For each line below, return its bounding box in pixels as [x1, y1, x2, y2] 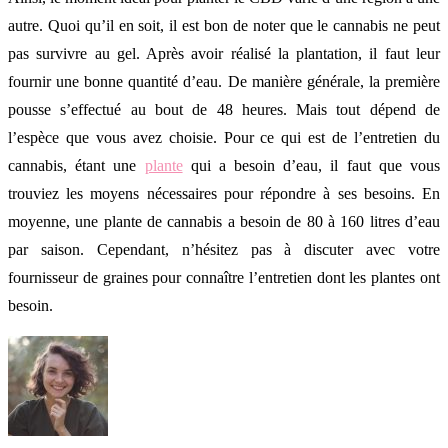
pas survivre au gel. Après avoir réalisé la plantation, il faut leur [8, 45, 440, 63]
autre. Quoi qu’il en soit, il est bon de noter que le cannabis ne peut [8, 17, 440, 35]
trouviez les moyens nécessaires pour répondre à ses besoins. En [8, 185, 440, 203]
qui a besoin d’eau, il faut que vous [182, 157, 441, 175]
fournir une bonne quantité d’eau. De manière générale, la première [8, 73, 440, 91]
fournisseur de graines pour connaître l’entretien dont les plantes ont [8, 269, 440, 287]
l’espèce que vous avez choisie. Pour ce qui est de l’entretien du [8, 129, 440, 147]
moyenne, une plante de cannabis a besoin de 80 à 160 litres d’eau [8, 213, 440, 231]
